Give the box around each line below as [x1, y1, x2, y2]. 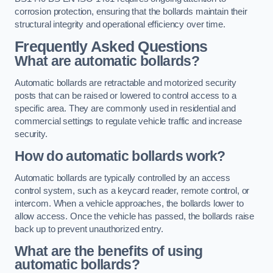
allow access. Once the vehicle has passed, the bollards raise [15, 211, 255, 221]
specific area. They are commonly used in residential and [15, 103, 236, 113]
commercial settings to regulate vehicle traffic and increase [15, 116, 243, 126]
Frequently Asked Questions [15, 38, 208, 55]
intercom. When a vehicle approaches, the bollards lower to [15, 198, 244, 208]
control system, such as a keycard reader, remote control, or [15, 185, 250, 196]
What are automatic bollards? [15, 53, 199, 69]
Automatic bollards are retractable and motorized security [15, 77, 236, 88]
